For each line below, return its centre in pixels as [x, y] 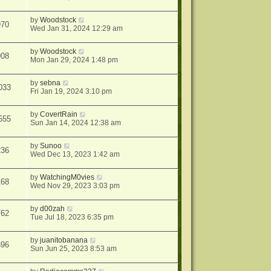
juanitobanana [64, 240]
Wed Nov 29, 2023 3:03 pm [75, 186]
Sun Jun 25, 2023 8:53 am [74, 249]
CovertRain [59, 114]
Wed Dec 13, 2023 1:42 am [75, 154]
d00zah [53, 209]
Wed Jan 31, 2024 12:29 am [77, 28]
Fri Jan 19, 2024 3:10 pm [71, 91]
